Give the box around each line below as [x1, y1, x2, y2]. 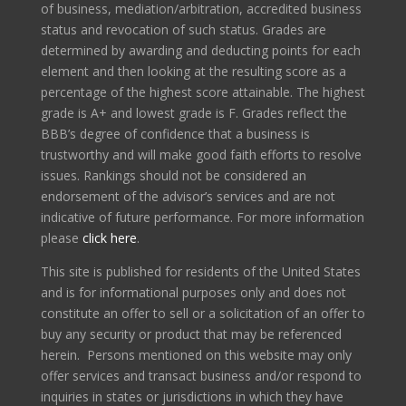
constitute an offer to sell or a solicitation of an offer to [40, 304, 365, 323]
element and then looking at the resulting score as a [40, 63, 346, 81]
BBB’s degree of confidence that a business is [40, 125, 310, 143]
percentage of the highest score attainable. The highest [40, 83, 365, 101]
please [40, 229, 82, 247]
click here [82, 229, 137, 247]
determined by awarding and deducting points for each [40, 42, 361, 60]
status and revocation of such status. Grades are [40, 21, 326, 39]
